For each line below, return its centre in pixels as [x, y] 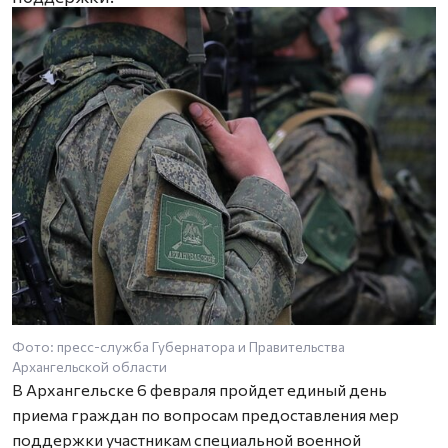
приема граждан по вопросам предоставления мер [205, 414]
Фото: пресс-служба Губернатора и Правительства [178, 346]
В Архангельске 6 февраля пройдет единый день [199, 389]
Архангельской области [89, 366]
